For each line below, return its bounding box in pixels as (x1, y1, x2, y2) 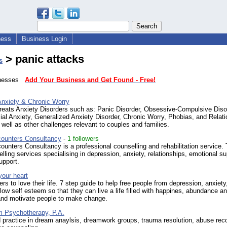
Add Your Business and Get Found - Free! (25, 76, 156, 84)
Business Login (22, 35, 67, 43)
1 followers (67, 135, 99, 143)
